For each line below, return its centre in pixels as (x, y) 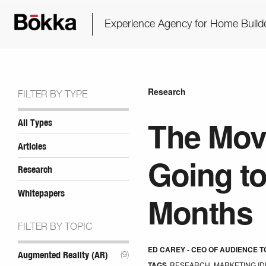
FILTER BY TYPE (53, 95)
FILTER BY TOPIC (55, 228)
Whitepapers (41, 193)
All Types (35, 123)
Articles (32, 146)
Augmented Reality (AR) (63, 256)
